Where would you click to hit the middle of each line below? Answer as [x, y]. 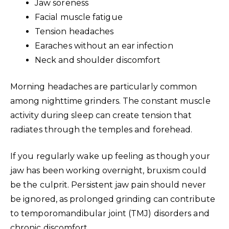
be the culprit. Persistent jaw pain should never [108, 185]
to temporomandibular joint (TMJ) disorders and [110, 213]
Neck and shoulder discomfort [98, 60]
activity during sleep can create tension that [101, 115]
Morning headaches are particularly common [104, 86]
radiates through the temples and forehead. [101, 129]
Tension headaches [74, 31]
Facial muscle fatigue [79, 17]
